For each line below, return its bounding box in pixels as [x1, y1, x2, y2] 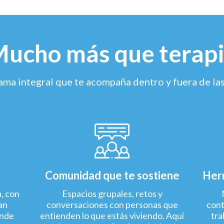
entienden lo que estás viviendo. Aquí [40, 210, 184, 221]
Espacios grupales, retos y [61, 188, 162, 199]
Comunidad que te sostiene [44, 168, 179, 182]
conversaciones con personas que [46, 199, 178, 210]
